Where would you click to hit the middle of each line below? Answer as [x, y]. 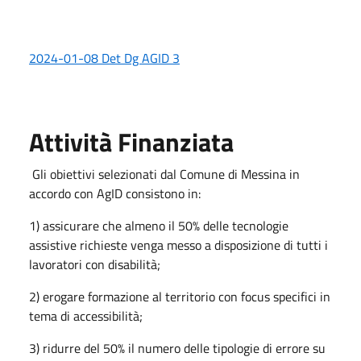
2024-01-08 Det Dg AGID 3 [104, 58]
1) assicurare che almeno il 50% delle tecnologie [159, 226]
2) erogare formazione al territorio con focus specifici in [180, 297]
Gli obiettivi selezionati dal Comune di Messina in [164, 174]
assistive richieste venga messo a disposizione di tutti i [178, 245]
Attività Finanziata [131, 142]
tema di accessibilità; [86, 316]
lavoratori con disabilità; [95, 265]
